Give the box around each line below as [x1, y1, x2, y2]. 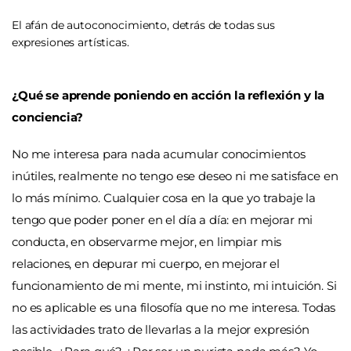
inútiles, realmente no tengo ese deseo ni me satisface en [12, 168, 338, 184]
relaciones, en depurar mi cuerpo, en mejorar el [12, 256, 280, 272]
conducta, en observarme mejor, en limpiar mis [12, 234, 282, 250]
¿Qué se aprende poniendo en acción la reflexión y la [12, 87, 325, 103]
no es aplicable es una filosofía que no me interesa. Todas [12, 300, 336, 316]
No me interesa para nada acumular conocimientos [12, 147, 306, 162]
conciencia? [12, 109, 84, 125]
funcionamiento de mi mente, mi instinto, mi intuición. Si [12, 278, 337, 294]
